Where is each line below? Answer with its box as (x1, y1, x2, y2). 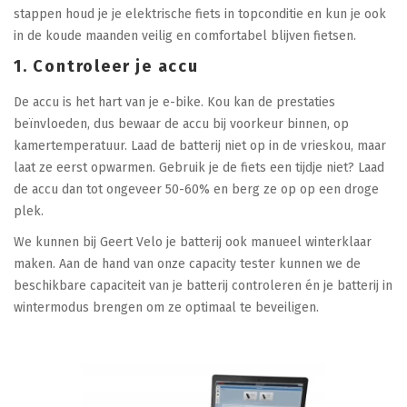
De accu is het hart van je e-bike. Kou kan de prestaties (14, 94, 335, 111)
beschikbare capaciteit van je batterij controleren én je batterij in (14, 278, 392, 294)
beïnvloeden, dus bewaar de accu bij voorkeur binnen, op (14, 116, 349, 133)
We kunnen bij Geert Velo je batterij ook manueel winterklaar (14, 234, 372, 251)
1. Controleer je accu (14, 56, 199, 77)
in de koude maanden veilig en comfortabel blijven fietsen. (14, 28, 356, 45)
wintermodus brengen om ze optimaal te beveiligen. (14, 300, 319, 316)
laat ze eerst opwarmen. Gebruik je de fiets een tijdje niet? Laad (14, 160, 384, 176)
